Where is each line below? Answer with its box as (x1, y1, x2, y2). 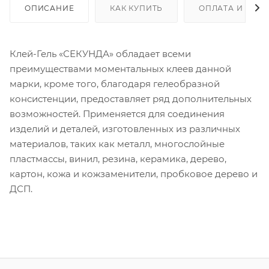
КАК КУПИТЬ (110, 3, 163, 13)
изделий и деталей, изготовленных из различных (10, 122, 240, 134)
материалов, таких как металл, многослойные (10, 138, 225, 150)
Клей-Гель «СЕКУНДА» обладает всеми (10, 47, 191, 59)
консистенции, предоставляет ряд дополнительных (10, 92, 252, 104)
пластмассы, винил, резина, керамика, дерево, (10, 153, 226, 165)
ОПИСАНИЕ (25, 3, 74, 13)
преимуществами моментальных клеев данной (10, 62, 231, 74)
